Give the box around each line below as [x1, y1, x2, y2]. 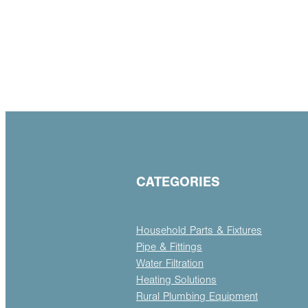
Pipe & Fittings [136, 241, 202, 254]
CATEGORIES [136, 173, 220, 190]
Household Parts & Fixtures [136, 224, 262, 237]
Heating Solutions [136, 274, 217, 287]
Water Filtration [136, 257, 203, 270]
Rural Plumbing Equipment [136, 290, 258, 303]
